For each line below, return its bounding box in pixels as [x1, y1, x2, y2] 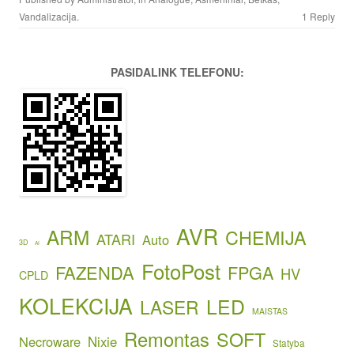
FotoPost [141, 255, 220, 285]
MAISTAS [252, 304, 288, 317]
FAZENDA [55, 259, 134, 284]
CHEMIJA [225, 223, 307, 250]
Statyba [273, 336, 305, 349]
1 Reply [302, 9, 335, 23]
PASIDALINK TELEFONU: [110, 63, 244, 80]
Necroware [19, 331, 81, 351]
